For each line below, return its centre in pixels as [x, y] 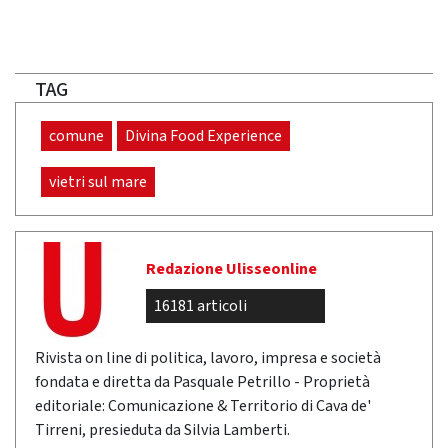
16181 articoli [200, 306]
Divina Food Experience [203, 136]
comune [76, 136]
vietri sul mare [98, 182]
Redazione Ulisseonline [231, 269]
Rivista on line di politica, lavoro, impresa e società [208, 358]
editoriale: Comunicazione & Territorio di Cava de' [203, 406]
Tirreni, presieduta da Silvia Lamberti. [162, 430]
